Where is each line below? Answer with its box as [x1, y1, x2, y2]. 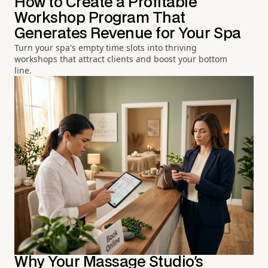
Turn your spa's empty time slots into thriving [14, 41, 197, 53]
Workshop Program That [14, 11, 185, 25]
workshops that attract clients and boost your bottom [14, 53, 227, 65]
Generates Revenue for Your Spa [14, 26, 241, 41]
